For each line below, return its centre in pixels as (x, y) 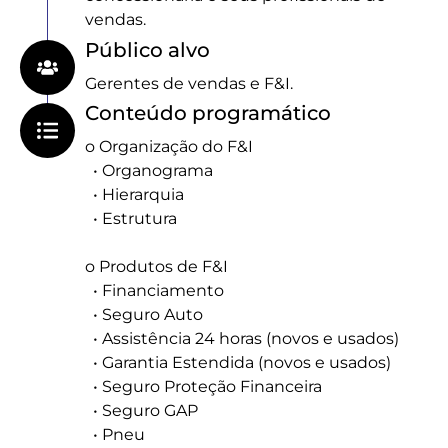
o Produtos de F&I (156, 267)
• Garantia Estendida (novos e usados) (238, 363)
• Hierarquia (134, 195)
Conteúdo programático (208, 113)
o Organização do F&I (169, 147)
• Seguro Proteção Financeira (203, 387)
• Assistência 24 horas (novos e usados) (242, 339)
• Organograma (149, 171)
